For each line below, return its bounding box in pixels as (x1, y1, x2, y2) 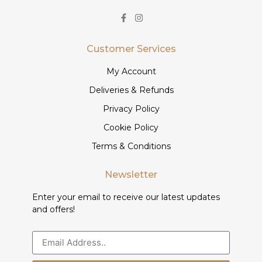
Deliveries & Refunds (88, 85, 174, 96)
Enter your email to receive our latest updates (32, 192, 220, 203)
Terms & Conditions (91, 141, 171, 152)
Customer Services (86, 43, 176, 55)
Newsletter (105, 169, 157, 181)
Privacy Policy (102, 104, 160, 115)
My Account (106, 66, 156, 77)
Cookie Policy (104, 122, 158, 133)
